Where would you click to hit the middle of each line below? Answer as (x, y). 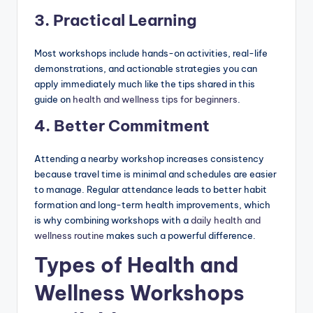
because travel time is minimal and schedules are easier (155, 174)
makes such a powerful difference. (180, 235)
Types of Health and (136, 265)
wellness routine (69, 235)
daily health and (225, 220)
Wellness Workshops (139, 293)
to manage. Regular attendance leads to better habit (151, 189)
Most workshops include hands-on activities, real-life (151, 53)
